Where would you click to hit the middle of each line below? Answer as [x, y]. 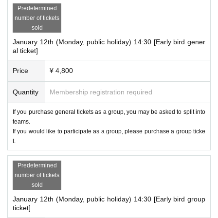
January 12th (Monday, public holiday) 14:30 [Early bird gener [109, 42]
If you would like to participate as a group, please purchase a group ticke [109, 131]
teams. [21, 121]
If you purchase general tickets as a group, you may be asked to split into [109, 112]
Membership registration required [101, 92]
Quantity [26, 92]
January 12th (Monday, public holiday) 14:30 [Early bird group [109, 199]
